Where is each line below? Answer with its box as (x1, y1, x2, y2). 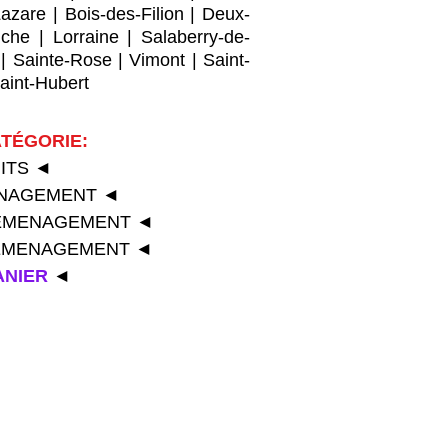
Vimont (129, 50, 186, 70)
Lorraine (52, 27, 119, 47)
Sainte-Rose (12, 50, 112, 70)
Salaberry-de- (141, 27, 251, 47)
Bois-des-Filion (64, 4, 184, 24)
